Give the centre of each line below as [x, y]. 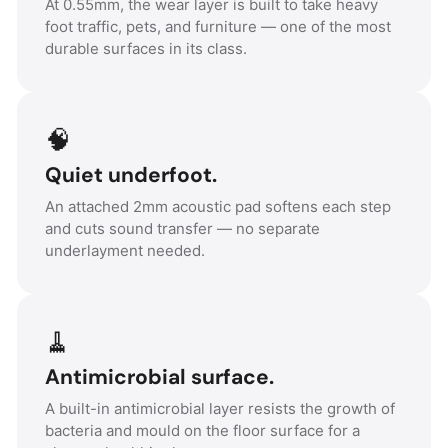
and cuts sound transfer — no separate [182, 228]
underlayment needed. [125, 250]
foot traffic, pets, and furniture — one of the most [218, 26]
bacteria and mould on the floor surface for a [202, 430]
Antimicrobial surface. [159, 376]
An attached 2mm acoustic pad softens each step [218, 206]
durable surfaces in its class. [146, 48]
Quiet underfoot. [131, 174]
